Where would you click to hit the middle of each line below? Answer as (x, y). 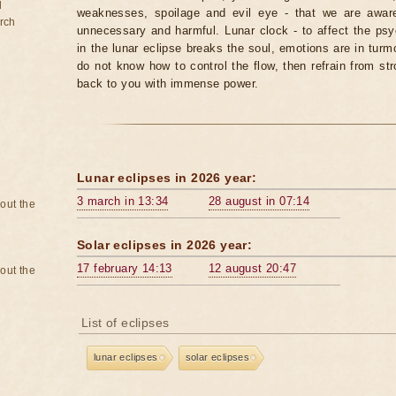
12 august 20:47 (252, 268)
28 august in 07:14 (259, 201)
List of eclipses (126, 323)
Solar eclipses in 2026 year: (165, 245)
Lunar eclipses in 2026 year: (167, 178)
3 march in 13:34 (123, 201)
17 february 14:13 (125, 268)
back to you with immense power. (168, 84)
